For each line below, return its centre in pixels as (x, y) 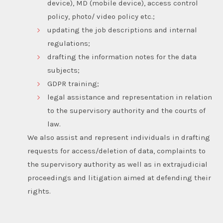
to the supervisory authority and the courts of (126, 110)
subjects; (63, 70)
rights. (39, 191)
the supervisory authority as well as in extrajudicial (117, 164)
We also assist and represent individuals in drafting (119, 137)
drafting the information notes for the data (122, 56)
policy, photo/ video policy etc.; (101, 16)
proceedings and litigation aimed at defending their (119, 177)
